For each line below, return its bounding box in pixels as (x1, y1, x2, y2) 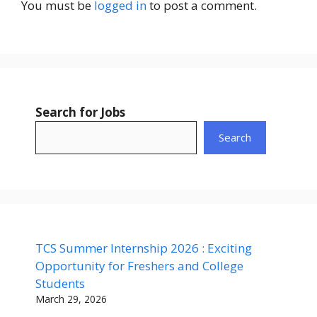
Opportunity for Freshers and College (35, 257, 243, 274)
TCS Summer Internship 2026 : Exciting (35, 239, 252, 256)
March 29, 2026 (35, 292, 107, 306)
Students (35, 275, 85, 292)
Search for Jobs (35, 103, 125, 120)
